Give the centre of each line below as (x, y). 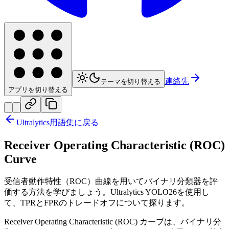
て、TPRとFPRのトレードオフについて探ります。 (97, 203)
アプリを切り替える (38, 90)
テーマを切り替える (131, 82)
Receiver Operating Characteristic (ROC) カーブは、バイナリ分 (113, 222)
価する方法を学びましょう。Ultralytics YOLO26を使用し (107, 192)
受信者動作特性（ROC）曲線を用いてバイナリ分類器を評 (111, 181)
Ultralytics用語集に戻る (58, 123)
